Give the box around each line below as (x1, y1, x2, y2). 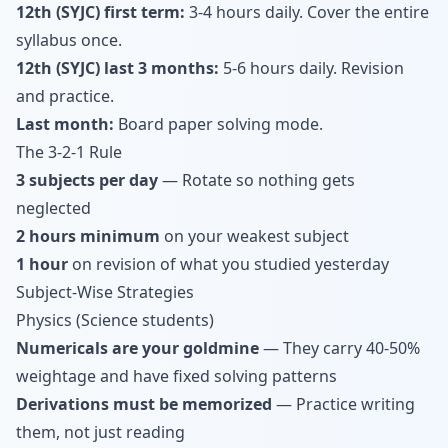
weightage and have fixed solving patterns (16, 365, 337, 387)
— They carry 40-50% (259, 337, 420, 359)
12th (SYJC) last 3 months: (16, 57, 219, 79)
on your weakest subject (160, 225, 349, 247)
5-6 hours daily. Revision (219, 57, 404, 79)
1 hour (16, 253, 68, 275)
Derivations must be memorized (16, 393, 272, 415)
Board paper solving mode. (114, 113, 323, 135)
